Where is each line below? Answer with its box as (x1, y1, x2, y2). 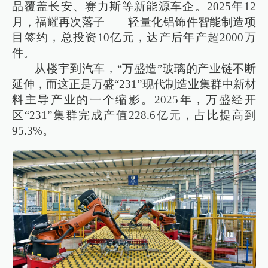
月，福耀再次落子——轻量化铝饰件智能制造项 (12, 16, 256, 29)
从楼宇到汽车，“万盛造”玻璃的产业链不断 (35, 62, 256, 75)
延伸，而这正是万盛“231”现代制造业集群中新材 (12, 78, 256, 91)
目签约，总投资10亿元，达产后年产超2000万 (12, 31, 256, 44)
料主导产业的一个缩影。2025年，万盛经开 (12, 93, 256, 106)
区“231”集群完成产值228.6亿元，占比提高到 (12, 109, 256, 122)
